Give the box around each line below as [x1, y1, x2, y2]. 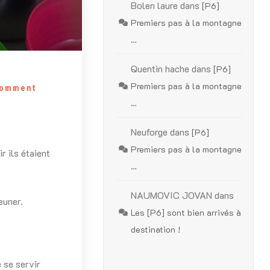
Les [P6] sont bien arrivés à [131, 207, 242, 218]
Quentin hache [131, 62, 190, 75]
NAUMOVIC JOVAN [131, 189, 213, 201]
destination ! [131, 224, 181, 235]
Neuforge [131, 125, 168, 138]
